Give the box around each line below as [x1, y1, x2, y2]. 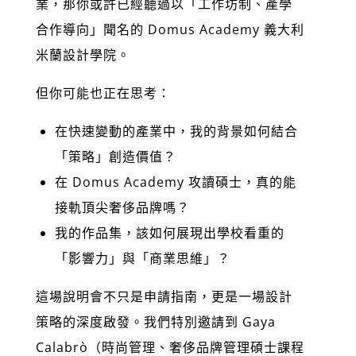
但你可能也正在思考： [35, 84, 171, 102]
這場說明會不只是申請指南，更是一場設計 [35, 288, 292, 305]
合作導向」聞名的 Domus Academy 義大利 [35, 21, 304, 38]
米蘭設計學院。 [35, 46, 130, 64]
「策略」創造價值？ [54, 148, 176, 165]
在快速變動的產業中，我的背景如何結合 [54, 122, 298, 140]
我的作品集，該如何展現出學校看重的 [54, 224, 284, 242]
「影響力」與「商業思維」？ [54, 250, 230, 267]
